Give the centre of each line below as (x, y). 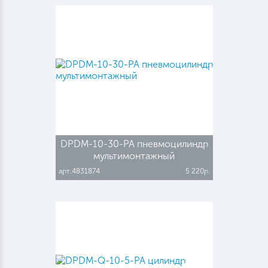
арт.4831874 (79, 171)
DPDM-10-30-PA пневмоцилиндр (134, 144)
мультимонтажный (134, 156)
